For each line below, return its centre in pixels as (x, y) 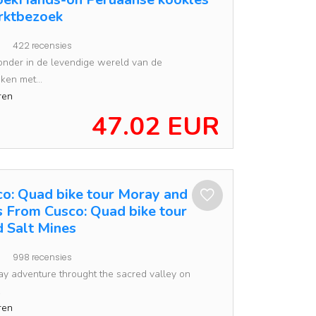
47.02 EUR (156, 127)
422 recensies (42, 45)
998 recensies (42, 257)
